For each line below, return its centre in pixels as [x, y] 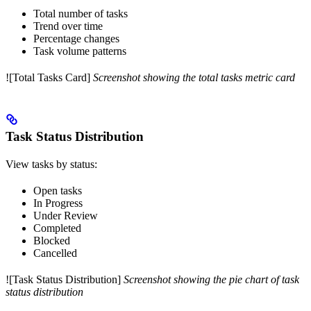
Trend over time [68, 26]
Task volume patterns [80, 51]
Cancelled [55, 253]
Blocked [52, 240]
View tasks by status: [51, 164]
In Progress [58, 203]
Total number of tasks [81, 13]
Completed [57, 228]
